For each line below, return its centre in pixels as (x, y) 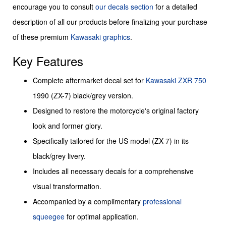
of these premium (42, 37)
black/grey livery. (59, 156)
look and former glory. (68, 126)
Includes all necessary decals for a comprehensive (113, 171)
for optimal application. (102, 217)
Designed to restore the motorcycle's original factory (116, 111)
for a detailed (175, 7)
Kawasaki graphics (100, 37)
